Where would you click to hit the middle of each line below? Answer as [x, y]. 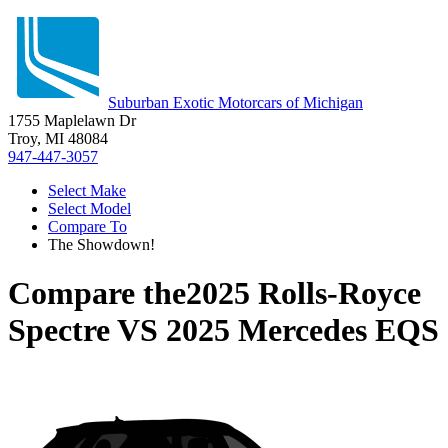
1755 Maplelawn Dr [72, 120]
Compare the [97, 293]
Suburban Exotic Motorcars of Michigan [235, 102]
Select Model [89, 208]
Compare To [87, 226]
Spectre [59, 330]
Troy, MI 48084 [58, 138]
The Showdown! [101, 244]
